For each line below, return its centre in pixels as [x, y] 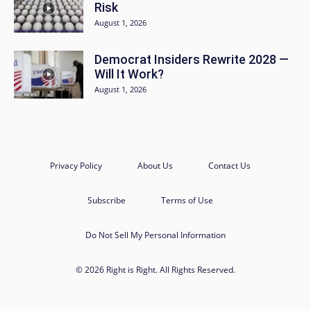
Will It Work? [129, 74]
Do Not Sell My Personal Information [155, 235]
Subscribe [106, 200]
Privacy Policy [76, 166]
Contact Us [229, 166]
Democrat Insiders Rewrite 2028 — [192, 59]
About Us [155, 166]
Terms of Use [187, 200]
